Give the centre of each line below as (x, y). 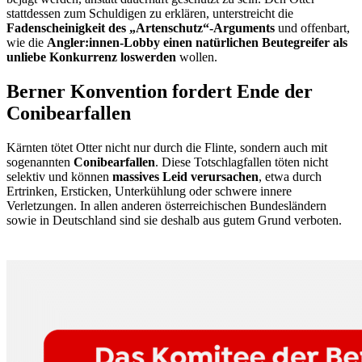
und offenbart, (312, 27)
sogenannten (40, 162)
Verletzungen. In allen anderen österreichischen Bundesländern (166, 205)
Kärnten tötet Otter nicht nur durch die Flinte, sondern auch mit (167, 147)
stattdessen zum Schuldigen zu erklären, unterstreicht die (150, 13)
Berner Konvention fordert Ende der (160, 91)
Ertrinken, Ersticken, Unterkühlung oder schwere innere (149, 191)
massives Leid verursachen (185, 176)
